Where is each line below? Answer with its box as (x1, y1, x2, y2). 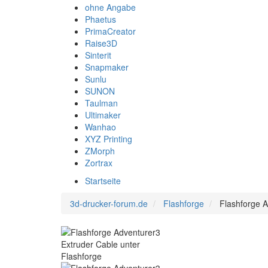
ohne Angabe (85, 1, 136, 13)
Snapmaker (85, 61, 129, 73)
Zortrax (85, 157, 112, 169)
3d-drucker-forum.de (70, 197, 148, 209)
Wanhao (85, 121, 116, 133)
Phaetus (85, 13, 116, 25)
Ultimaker (85, 109, 121, 121)
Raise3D (85, 37, 117, 49)
